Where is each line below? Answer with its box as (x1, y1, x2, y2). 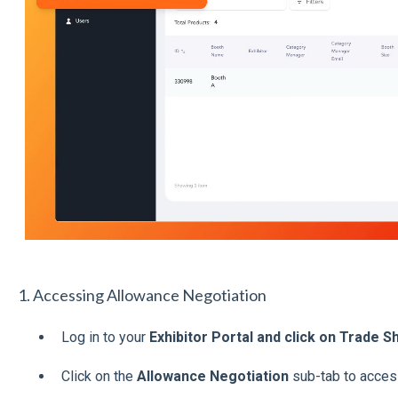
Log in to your (60, 328, 149, 346)
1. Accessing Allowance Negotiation (17, 285, 267, 306)
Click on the (60, 368, 137, 386)
